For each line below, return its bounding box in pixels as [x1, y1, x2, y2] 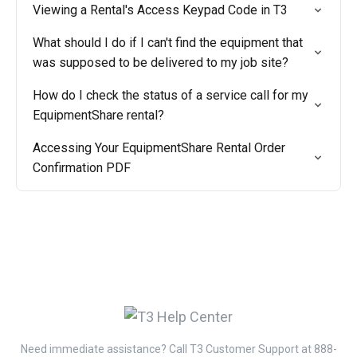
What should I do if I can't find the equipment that [33, 35, 303, 50]
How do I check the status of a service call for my [33, 88, 308, 103]
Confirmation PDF [33, 160, 131, 175]
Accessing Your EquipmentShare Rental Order [33, 140, 285, 155]
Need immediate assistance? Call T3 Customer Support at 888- [20, 343, 337, 355]
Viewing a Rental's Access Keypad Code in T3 [33, 2, 288, 18]
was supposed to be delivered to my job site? [33, 55, 288, 70]
